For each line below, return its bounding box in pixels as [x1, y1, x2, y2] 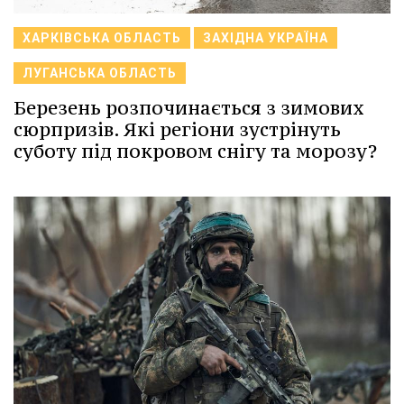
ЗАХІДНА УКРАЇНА [203, 30, 328, 45]
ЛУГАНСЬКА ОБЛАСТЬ [23, 65, 177, 80]
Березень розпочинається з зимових [14, 95, 364, 120]
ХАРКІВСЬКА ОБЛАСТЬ [23, 30, 181, 45]
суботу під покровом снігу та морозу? [14, 138, 377, 163]
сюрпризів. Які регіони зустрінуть [14, 116, 341, 142]
